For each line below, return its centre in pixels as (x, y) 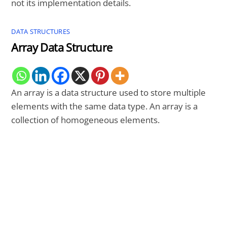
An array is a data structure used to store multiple (109, 92)
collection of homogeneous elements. (86, 120)
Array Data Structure (62, 47)
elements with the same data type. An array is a (105, 106)
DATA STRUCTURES (41, 31)
